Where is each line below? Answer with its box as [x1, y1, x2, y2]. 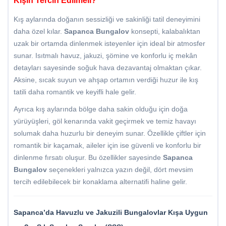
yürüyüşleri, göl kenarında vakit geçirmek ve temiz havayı [14, 117, 196, 126]
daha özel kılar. [14, 27, 64, 36]
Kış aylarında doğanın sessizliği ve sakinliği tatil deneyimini [14, 15, 200, 24]
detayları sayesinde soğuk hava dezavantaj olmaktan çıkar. [14, 64, 202, 72]
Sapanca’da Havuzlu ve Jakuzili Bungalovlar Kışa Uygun [14, 208, 208, 217]
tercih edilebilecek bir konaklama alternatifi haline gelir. [14, 178, 187, 186]
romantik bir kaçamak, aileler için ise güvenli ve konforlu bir [14, 141, 201, 150]
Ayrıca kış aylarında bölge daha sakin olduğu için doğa [14, 105, 188, 114]
